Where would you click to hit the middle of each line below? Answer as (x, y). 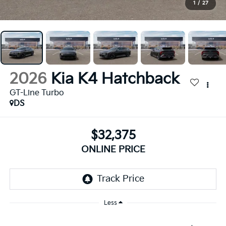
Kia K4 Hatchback (115, 79)
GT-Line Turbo (37, 93)
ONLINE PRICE (113, 149)
